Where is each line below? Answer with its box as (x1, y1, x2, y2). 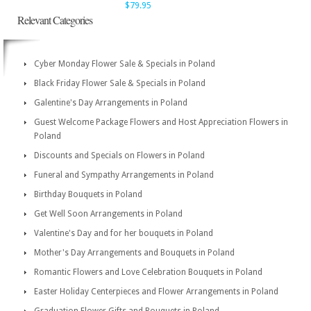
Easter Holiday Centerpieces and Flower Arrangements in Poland (34, 287, 278, 296)
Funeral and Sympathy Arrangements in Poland (34, 170, 214, 180)
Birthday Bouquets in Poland (34, 190, 142, 199)
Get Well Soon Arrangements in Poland (34, 209, 183, 219)
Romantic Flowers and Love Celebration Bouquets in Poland (34, 267, 262, 277)
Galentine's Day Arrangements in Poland (34, 98, 187, 108)
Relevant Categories (17, 12, 92, 27)
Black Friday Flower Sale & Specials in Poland (34, 78, 205, 88)
